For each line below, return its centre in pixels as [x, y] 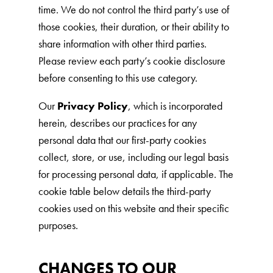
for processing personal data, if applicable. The [136, 174]
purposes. [58, 225]
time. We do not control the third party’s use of [133, 9]
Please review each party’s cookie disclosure [132, 61]
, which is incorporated [175, 106]
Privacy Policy [92, 106]
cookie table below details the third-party [124, 191]
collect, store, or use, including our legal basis [133, 157]
